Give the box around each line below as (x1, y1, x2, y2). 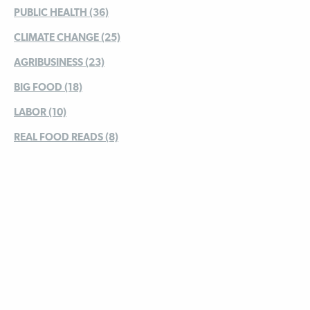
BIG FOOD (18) (14, 80, 82, 93)
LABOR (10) (14, 105, 66, 118)
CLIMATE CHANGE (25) (14, 30, 120, 43)
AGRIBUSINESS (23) (14, 55, 104, 68)
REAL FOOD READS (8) (14, 130, 118, 143)
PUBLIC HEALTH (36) (14, 6, 109, 18)
